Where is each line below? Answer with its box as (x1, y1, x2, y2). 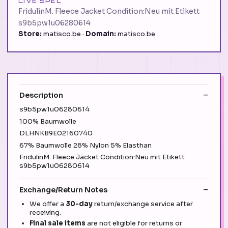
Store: (18, 30, 42, 39)
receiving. (30, 208, 61, 217)
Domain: (85, 30, 116, 39)
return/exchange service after (94, 199, 193, 208)
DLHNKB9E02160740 (19, 129, 93, 138)
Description (19, 91, 63, 100)
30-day (66, 199, 94, 208)
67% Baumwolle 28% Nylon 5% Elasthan (19, 140, 152, 150)
